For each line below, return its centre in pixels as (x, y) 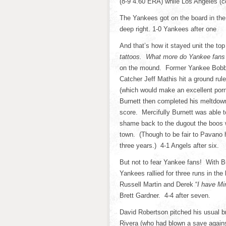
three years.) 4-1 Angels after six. (169, 146)
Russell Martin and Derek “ (158, 184)
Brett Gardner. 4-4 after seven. (165, 195)
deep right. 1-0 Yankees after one (168, 29)
